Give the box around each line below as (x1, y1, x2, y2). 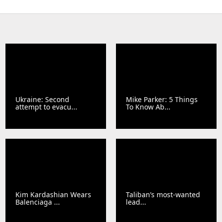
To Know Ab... (126, 102, 170, 111)
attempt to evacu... (15, 102, 78, 111)
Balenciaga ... (15, 197, 60, 207)
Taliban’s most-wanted (126, 189, 200, 199)
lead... (126, 197, 146, 207)
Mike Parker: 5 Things (126, 94, 198, 104)
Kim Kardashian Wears (15, 189, 92, 199)
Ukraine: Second (15, 94, 70, 104)
